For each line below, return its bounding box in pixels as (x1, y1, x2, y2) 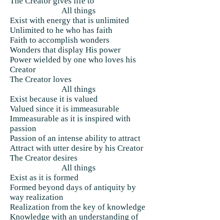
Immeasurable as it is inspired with (10, 114, 131, 123)
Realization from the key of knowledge (10, 202, 145, 212)
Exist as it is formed (10, 173, 79, 182)
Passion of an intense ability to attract (10, 134, 140, 143)
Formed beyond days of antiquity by (10, 183, 136, 192)
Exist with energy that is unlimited (10, 16, 129, 25)
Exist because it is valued (10, 94, 98, 104)
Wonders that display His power (10, 45, 121, 55)
